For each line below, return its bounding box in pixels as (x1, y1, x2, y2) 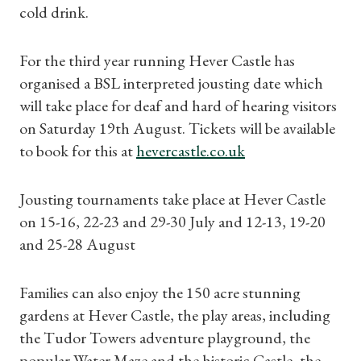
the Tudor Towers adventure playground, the (19, 327, 310, 348)
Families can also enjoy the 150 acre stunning (19, 282, 301, 303)
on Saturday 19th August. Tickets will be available (19, 118, 335, 139)
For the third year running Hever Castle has (19, 50, 295, 71)
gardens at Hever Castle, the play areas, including (19, 305, 330, 326)
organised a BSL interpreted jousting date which (19, 73, 323, 93)
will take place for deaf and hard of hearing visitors (19, 95, 337, 116)
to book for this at (19, 140, 136, 161)
